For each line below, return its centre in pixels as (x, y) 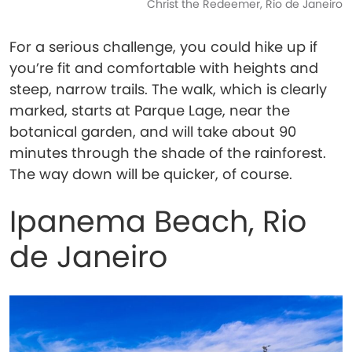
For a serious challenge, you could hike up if (163, 47)
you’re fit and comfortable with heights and (164, 68)
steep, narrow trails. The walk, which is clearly (168, 89)
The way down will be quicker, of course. (151, 174)
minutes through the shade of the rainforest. (168, 153)
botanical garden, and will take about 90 (153, 132)
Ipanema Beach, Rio (158, 221)
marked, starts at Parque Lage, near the (150, 110)
